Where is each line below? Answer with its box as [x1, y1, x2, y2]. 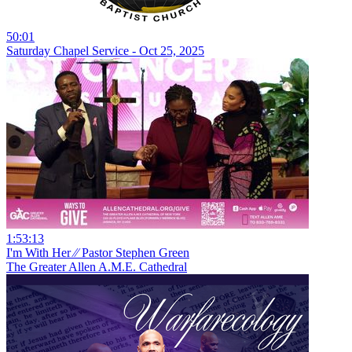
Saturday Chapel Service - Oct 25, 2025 [6, 43, 204, 57]
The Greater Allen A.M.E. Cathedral [6, 259, 187, 273]
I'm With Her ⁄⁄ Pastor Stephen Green [6, 245, 189, 259]
